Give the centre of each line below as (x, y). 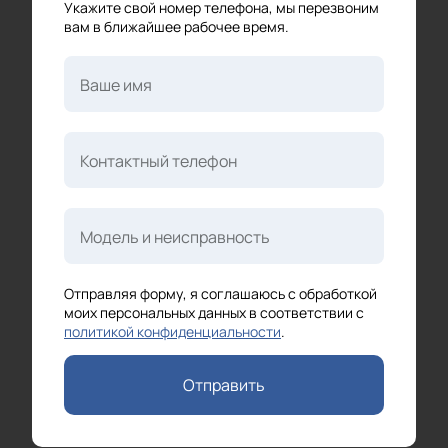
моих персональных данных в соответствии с (214, 312)
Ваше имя (116, 84)
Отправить (224, 384)
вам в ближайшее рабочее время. (176, 26)
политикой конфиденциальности (172, 331)
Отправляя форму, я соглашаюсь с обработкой (220, 293)
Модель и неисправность (175, 236)
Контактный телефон (158, 160)
